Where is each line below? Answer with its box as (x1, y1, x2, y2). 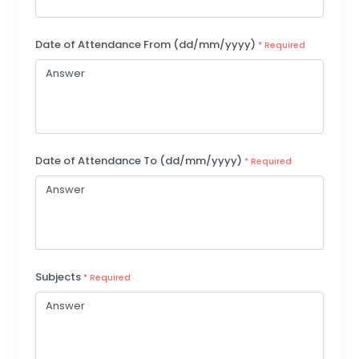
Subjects (35, 269, 83, 285)
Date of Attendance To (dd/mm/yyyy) (35, 153, 244, 169)
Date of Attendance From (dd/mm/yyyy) (35, 37, 258, 53)
